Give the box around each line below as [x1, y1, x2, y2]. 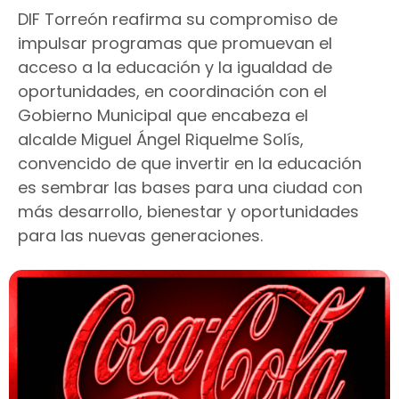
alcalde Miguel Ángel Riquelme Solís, [18, 128, 304, 151]
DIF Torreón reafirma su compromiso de [18, 8, 338, 31]
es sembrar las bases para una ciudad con [18, 176, 362, 199]
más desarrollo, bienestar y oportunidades [18, 200, 359, 224]
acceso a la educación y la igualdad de [18, 56, 332, 79]
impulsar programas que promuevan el [18, 32, 332, 55]
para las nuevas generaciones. [18, 224, 263, 248]
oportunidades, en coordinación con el [18, 80, 327, 103]
